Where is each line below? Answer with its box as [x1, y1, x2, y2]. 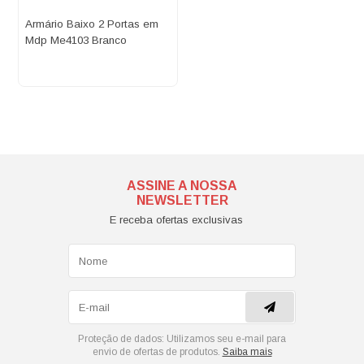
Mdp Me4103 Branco [25, 34, 128, 47]
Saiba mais [222, 346, 272, 358]
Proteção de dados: [78, 333, 164, 345]
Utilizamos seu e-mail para [164, 333, 286, 345]
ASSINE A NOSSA [127, 179, 237, 193]
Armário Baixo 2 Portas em [25, 18, 159, 31]
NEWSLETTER [136, 193, 228, 208]
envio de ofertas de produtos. [92, 346, 223, 358]
